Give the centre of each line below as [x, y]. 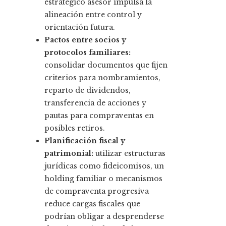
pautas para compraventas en [99, 116]
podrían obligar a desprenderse [104, 217]
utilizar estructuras [129, 154]
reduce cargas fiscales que [92, 204]
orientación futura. [80, 27]
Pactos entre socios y [85, 40]
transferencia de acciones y [95, 103]
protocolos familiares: [88, 53]
